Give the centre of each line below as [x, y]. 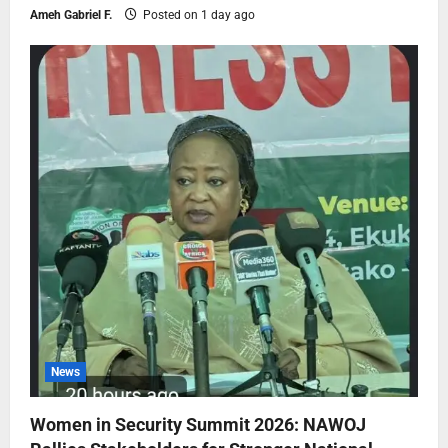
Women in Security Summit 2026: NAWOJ [198, 425]
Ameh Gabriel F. [71, 14]
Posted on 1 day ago [197, 14]
